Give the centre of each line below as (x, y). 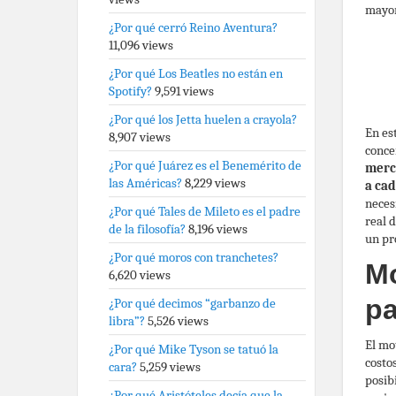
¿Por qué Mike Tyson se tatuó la (194, 349)
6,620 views (140, 275)
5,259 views (170, 367)
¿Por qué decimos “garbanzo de (192, 303)
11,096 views (141, 45)
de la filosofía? (147, 229)
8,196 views (218, 229)
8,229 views (215, 183)
